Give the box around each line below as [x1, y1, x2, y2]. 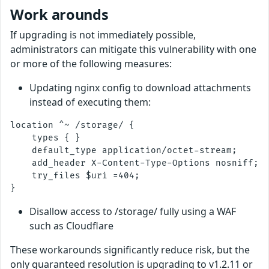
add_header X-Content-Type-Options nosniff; [10, 158, 259, 168]
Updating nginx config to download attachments [29, 81, 251, 94]
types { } [10, 133, 80, 143]
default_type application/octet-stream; [10, 145, 237, 156]
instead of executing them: [29, 95, 151, 109]
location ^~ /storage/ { [10, 120, 134, 130]
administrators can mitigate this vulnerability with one [10, 43, 256, 56]
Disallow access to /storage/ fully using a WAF [29, 205, 236, 218]
